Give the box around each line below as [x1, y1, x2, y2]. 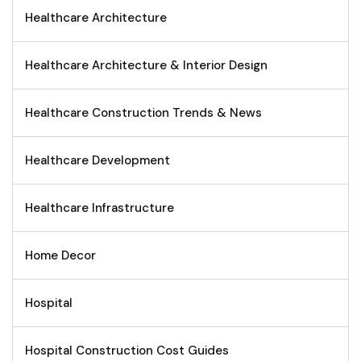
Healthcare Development [25, 151, 170, 168]
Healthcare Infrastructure [25, 199, 174, 216]
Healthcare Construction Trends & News [25, 104, 262, 121]
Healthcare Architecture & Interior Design [25, 56, 268, 73]
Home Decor [25, 247, 96, 263]
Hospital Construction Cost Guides [25, 342, 229, 359]
